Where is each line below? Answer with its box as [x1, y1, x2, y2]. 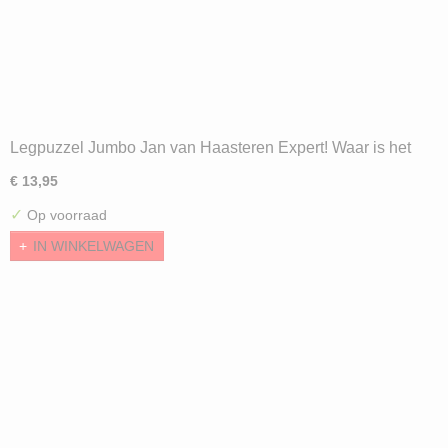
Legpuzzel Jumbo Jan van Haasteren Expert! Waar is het [10, 139, 411, 156]
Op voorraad [23, 207, 107, 223]
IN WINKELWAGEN [33, 238, 154, 255]
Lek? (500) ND [10, 159, 114, 176]
